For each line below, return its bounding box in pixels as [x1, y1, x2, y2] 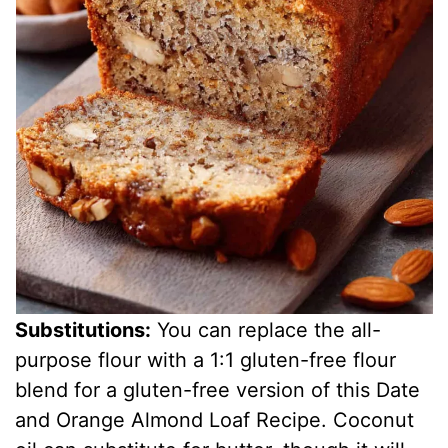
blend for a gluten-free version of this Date [15, 377, 421, 402]
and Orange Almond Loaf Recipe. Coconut [15, 407, 415, 432]
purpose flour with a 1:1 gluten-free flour [15, 347, 397, 372]
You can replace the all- [151, 317, 382, 342]
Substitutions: [15, 317, 152, 342]
